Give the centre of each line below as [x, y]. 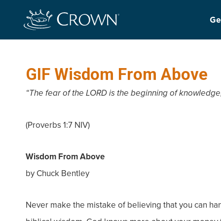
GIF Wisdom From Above [117, 74]
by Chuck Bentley [57, 173]
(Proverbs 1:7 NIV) [58, 125]
